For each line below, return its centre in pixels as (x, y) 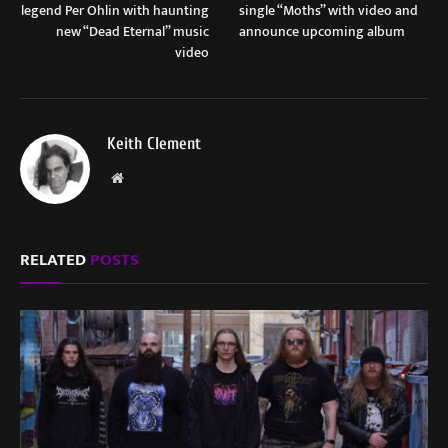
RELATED (55, 260)
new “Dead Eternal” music (132, 32)
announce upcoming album (322, 32)
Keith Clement (154, 144)
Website (144, 177)
